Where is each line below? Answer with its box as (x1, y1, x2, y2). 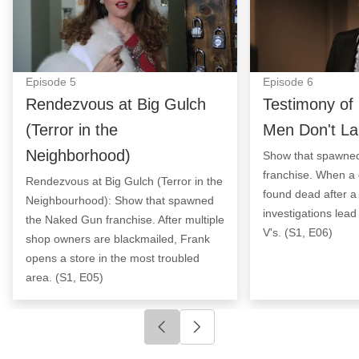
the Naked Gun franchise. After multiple (26, 212, 224, 226)
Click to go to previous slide (161, 329, 337, 346)
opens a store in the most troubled (26, 251, 200, 264)
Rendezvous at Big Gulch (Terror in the (26, 174, 223, 188)
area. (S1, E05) (26, 270, 103, 284)
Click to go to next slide (196, 329, 345, 346)
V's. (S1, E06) (263, 225, 333, 239)
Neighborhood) (26, 146, 131, 164)
